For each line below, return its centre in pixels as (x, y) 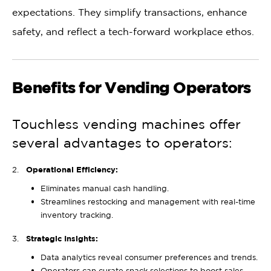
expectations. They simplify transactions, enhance (129, 12)
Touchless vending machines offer (126, 124)
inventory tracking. (77, 215)
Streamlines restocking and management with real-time (148, 202)
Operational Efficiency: (72, 169)
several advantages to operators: (122, 143)
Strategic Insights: (62, 238)
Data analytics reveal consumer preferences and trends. (149, 257)
